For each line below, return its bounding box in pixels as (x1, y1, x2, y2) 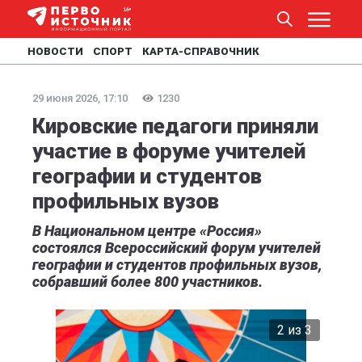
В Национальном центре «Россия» (32, 222, 262, 239)
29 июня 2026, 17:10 (32, 92, 128, 104)
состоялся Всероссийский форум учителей (32, 239, 321, 256)
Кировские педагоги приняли (32, 114, 318, 138)
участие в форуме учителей (32, 139, 305, 163)
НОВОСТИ (27, 45, 83, 57)
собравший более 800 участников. (32, 273, 263, 290)
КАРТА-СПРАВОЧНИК (142, 45, 259, 57)
